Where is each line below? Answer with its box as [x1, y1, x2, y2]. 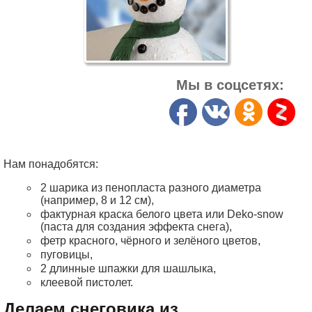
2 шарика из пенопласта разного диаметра [40, 182, 261, 194]
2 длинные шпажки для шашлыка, [40, 263, 216, 274]
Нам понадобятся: [3, 158, 98, 170]
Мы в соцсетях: [176, 77, 284, 93]
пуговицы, [40, 249, 93, 260]
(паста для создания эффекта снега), [40, 221, 232, 233]
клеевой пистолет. [40, 276, 133, 288]
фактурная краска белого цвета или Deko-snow [40, 208, 283, 220]
